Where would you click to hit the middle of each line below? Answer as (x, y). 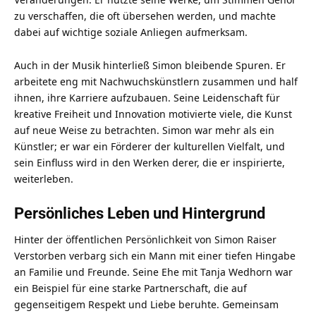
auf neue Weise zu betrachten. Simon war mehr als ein (144, 130)
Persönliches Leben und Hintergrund (140, 214)
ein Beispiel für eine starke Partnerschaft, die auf (130, 288)
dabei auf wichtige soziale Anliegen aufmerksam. (131, 32)
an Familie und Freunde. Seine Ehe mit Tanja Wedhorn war (153, 272)
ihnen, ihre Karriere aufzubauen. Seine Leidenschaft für (147, 98)
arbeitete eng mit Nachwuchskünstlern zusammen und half (156, 82)
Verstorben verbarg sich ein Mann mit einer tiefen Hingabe (155, 256)
